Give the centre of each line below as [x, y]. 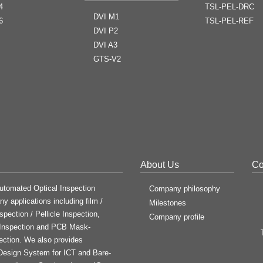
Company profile [177, 217]
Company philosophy [185, 188]
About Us [160, 164]
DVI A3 [105, 45]
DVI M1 [106, 16]
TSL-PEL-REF [229, 21]
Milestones [168, 203]
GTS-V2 [107, 59]
